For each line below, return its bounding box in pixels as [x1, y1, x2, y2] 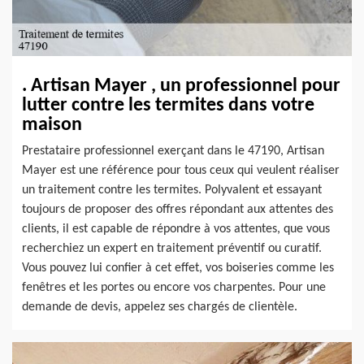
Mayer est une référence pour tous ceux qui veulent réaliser [22, 163, 340, 177]
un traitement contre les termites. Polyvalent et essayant [22, 183, 322, 197]
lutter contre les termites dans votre [22, 95, 314, 115]
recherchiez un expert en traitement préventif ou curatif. [22, 241, 322, 255]
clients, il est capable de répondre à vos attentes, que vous [22, 222, 330, 236]
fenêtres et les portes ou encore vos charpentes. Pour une [22, 280, 326, 294]
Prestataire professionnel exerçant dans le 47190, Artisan [22, 144, 324, 158]
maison [22, 115, 82, 135]
